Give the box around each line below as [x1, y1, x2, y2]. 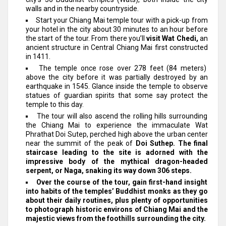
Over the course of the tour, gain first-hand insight [36, 178, 207, 186]
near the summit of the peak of [26, 139, 136, 147]
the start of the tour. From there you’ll [26, 34, 147, 42]
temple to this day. [26, 100, 84, 108]
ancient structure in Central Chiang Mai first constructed [26, 43, 208, 51]
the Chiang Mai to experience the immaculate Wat [26, 121, 208, 129]
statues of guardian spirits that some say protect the [26, 91, 208, 99]
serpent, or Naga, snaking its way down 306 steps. [26, 166, 192, 175]
